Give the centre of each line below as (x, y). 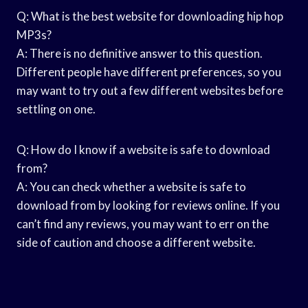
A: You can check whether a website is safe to (131, 186)
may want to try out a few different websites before (150, 90)
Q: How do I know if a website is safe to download (143, 149)
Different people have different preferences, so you (149, 71)
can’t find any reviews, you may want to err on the (143, 223)
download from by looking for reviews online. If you (148, 205)
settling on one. (56, 109)
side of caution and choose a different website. (136, 242)
